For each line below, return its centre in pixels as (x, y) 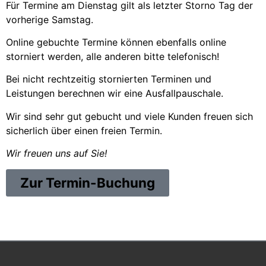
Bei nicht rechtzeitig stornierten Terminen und (109, 79)
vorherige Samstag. (50, 19)
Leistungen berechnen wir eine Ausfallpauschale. (115, 94)
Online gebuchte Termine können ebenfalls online (116, 42)
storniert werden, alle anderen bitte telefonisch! (113, 56)
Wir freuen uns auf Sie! (56, 153)
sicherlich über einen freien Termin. (84, 130)
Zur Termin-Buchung (88, 182)
